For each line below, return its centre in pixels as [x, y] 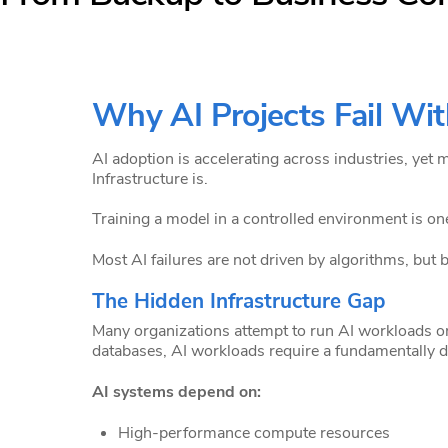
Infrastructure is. [150, 178]
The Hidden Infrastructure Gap [239, 301]
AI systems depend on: [176, 392]
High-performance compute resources [253, 432]
